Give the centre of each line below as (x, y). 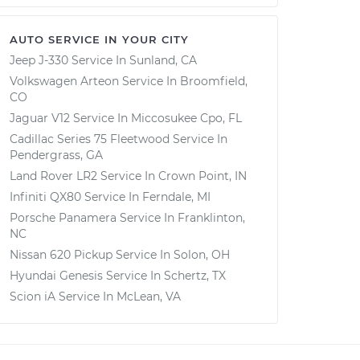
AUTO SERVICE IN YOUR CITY (99, 39)
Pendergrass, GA (56, 155)
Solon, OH (202, 255)
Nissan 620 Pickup (61, 255)
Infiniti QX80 (45, 197)
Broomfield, (214, 81)
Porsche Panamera (63, 218)
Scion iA (33, 297)
